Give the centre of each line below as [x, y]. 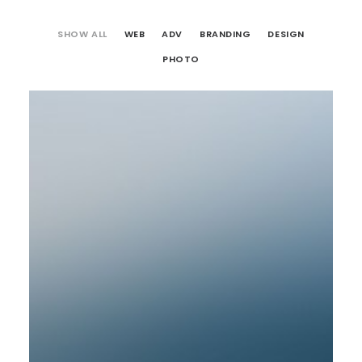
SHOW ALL [82, 34]
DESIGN [286, 34]
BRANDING [225, 34]
